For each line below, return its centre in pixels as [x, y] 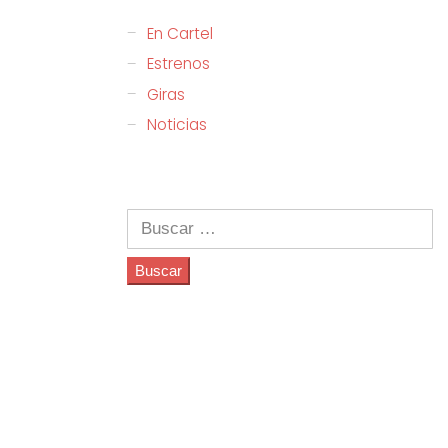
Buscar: [153, 218]
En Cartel [180, 33]
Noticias [177, 125]
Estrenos [179, 64]
